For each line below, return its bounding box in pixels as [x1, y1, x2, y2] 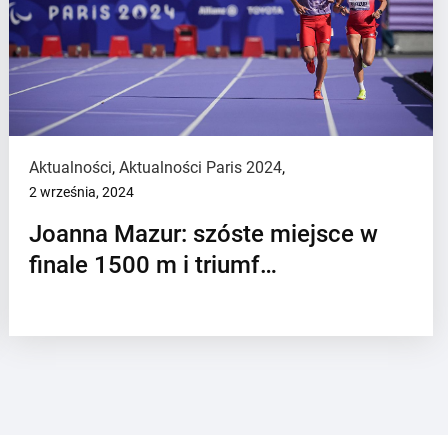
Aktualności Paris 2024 [119, 158, 283, 177]
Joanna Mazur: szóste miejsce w [29, 220, 379, 248]
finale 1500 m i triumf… [29, 251, 278, 279]
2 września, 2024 [29, 184, 135, 200]
